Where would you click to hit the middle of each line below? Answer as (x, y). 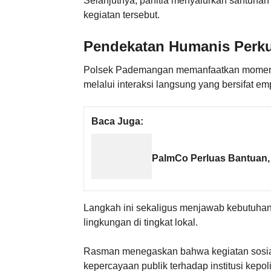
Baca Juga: (117, 121)
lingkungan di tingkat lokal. (141, 222)
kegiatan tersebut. (122, 15)
